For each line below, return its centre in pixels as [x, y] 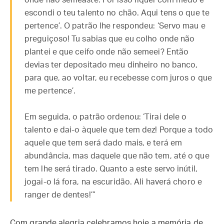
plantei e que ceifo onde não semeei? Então [107, 52]
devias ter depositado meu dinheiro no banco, [111, 65]
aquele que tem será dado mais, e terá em [103, 143]
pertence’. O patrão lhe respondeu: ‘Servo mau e [115, 26]
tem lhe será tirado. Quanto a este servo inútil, [111, 169]
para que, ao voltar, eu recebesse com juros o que [118, 78]
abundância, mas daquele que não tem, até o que [117, 156]
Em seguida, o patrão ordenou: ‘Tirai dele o [106, 117]
